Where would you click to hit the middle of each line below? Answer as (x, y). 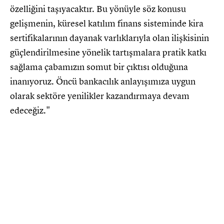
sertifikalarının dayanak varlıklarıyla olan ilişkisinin (109, 38)
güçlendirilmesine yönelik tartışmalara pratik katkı (108, 52)
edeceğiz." (30, 110)
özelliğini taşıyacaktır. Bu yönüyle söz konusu (98, 9)
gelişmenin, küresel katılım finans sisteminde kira (107, 23)
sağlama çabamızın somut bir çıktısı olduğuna (99, 67)
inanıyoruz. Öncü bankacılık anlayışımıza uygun (103, 81)
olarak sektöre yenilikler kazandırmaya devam (100, 96)
